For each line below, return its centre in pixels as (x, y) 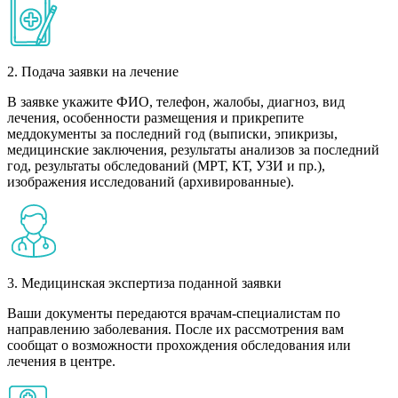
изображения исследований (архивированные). (151, 181)
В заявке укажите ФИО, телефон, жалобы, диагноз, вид (176, 101)
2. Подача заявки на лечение (93, 71)
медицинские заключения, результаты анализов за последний (193, 149)
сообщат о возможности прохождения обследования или (179, 345)
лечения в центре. (61, 361)
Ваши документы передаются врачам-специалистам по (174, 313)
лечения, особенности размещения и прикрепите (155, 117)
